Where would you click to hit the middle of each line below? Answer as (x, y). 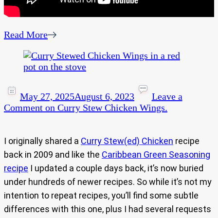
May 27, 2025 (47, 97)
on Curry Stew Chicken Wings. (105, 108)
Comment (23, 108)
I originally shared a (42, 141)
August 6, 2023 (104, 97)
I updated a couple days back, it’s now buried (116, 168)
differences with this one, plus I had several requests (108, 209)
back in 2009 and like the (53, 155)
